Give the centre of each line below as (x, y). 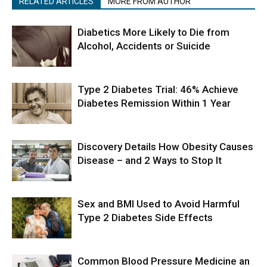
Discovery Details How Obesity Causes (165, 147)
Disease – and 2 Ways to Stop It (150, 160)
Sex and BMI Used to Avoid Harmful (159, 204)
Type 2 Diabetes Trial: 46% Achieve (158, 89)
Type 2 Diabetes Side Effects (145, 218)
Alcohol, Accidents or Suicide (144, 46)
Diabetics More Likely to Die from (153, 32)
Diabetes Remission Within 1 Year (154, 103)
